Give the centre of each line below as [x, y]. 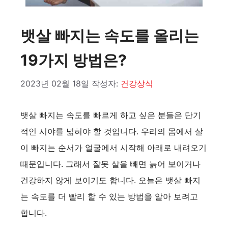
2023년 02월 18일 [55, 83]
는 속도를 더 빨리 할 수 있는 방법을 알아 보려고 [109, 196]
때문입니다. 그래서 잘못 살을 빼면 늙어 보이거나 [110, 164]
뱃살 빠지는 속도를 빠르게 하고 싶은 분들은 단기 [111, 115]
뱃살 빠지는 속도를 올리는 [110, 35]
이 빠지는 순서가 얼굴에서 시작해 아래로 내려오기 [113, 147]
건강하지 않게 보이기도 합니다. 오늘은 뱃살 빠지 [110, 180]
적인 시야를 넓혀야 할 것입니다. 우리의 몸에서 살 [112, 131]
